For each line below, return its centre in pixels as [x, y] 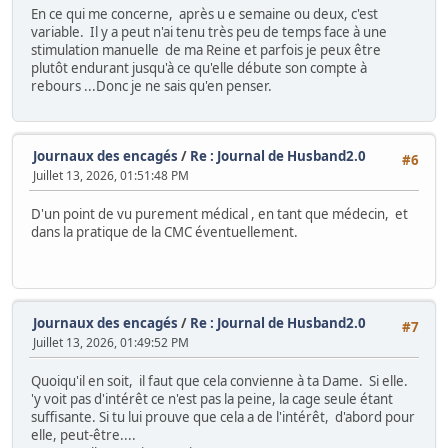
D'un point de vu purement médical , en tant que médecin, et [219, 213]
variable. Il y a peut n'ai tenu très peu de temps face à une [209, 31]
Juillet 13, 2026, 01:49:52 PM [111, 343]
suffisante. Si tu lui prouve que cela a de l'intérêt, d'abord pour [223, 416]
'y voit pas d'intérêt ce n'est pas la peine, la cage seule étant [212, 398]
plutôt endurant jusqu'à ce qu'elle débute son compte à [199, 67]
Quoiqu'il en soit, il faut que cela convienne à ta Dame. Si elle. [219, 380]
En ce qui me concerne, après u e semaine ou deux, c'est [204, 13]
